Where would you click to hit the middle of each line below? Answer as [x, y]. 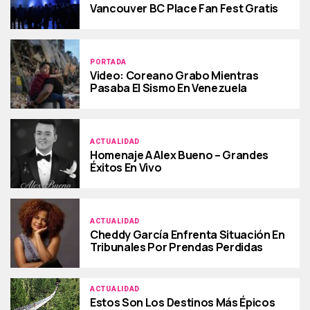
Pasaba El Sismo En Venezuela [169, 88]
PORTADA [108, 62]
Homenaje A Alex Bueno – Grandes [180, 155]
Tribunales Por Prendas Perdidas [177, 247]
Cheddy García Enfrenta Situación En [188, 234]
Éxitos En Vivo [126, 167]
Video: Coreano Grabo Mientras [174, 75]
